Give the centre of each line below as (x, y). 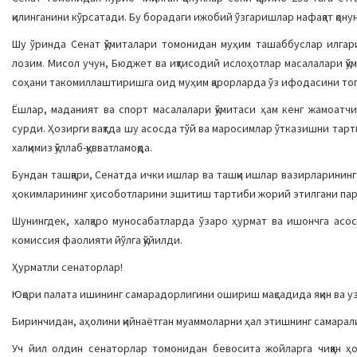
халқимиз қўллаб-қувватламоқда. (82, 147)
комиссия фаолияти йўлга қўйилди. (97, 240)
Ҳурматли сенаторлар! (67, 267)
